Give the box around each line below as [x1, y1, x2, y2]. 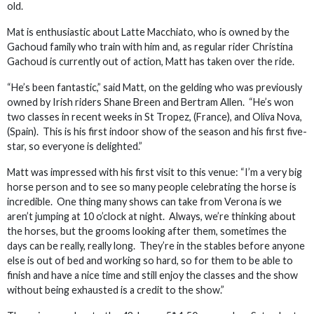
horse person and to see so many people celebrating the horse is [7, 181, 296, 193]
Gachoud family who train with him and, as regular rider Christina [7, 41, 293, 53]
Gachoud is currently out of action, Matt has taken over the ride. [7, 55, 294, 67]
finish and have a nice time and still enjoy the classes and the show [7, 269, 298, 281]
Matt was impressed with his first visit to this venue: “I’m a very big [7, 166, 302, 178]
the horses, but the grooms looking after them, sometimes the [7, 225, 287, 237]
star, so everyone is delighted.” [7, 140, 142, 152]
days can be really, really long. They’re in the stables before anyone [7, 240, 305, 252]
